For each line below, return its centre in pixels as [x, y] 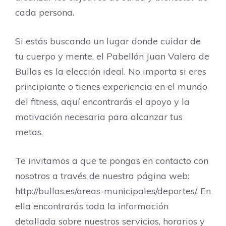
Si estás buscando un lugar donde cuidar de [108, 41]
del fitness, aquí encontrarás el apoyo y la [102, 102]
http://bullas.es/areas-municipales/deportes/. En [113, 191]
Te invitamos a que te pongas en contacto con [112, 161]
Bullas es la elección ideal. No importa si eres [111, 71]
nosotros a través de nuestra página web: [102, 176]
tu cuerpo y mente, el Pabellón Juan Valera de [112, 56]
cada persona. [45, 12]
